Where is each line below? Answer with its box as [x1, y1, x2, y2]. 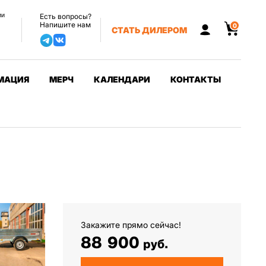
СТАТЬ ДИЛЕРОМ [112, 24, 187, 35]
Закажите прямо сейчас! [81, 220, 181, 230]
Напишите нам [40, 20, 91, 29]
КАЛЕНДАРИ [94, 74, 151, 84]
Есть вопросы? [40, 12, 91, 21]
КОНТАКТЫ [170, 74, 221, 84]
